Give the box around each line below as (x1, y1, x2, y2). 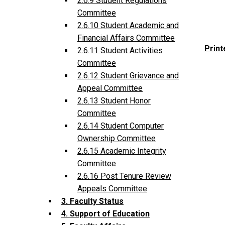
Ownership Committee (77, 134, 156, 144)
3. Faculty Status (61, 196, 124, 206)
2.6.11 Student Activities (77, 46, 163, 56)
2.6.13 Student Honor (77, 96, 151, 106)
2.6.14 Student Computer (77, 121, 164, 131)
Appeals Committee (77, 184, 147, 194)
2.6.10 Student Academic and (77, 21, 179, 31)
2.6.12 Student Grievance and (77, 71, 179, 81)
